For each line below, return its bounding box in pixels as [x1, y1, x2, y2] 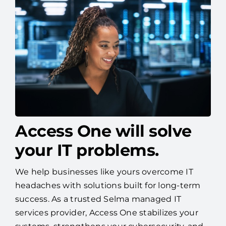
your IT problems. [15, 154, 159, 175]
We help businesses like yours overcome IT [15, 181, 193, 191]
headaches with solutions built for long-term [15, 195, 201, 205]
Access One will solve [15, 135, 192, 155]
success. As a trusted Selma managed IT [15, 208, 182, 218]
